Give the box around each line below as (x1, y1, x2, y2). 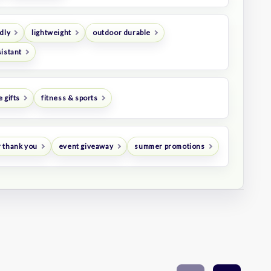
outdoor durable (92, 28, 151, 38)
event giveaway (58, 142, 114, 151)
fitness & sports (41, 93, 98, 103)
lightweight (31, 28, 71, 38)
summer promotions (134, 142, 205, 151)
